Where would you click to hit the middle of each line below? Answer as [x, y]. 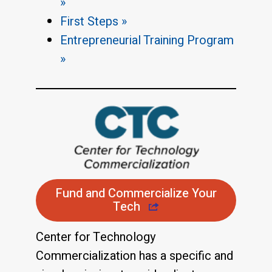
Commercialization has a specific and [134, 256]
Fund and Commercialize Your [136, 194]
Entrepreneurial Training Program [147, 41]
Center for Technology [96, 237]
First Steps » [93, 22]
